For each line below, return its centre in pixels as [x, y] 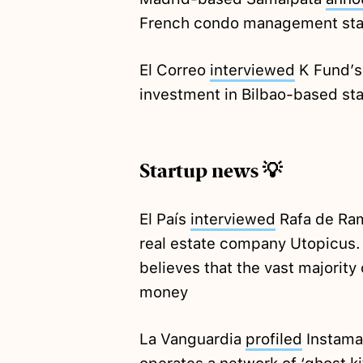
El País [164, 220]
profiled [273, 340]
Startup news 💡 [210, 171]
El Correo [174, 70]
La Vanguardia [192, 340]
